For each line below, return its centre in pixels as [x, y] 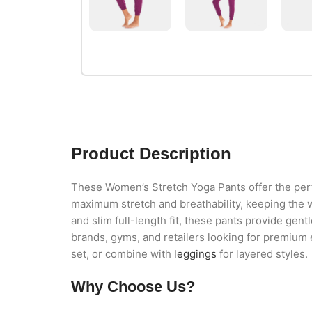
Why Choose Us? [133, 286]
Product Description [151, 153]
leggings [195, 253]
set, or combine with [123, 253]
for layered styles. [262, 253]
